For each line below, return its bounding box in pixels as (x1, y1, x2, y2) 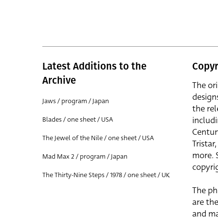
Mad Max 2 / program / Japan (42, 152, 127, 161)
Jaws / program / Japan (42, 96, 109, 106)
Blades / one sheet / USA (42, 115, 113, 124)
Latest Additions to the (42, 60, 146, 72)
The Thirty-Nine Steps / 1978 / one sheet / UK (42, 170, 170, 180)
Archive (42, 74, 76, 86)
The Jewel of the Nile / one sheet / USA (42, 133, 154, 143)
